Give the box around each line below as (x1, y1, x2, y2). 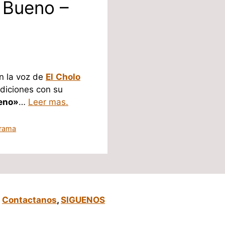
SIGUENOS (61, 194, 105, 205)
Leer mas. (28, 96, 68, 107)
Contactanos (2, 194, 57, 205)
